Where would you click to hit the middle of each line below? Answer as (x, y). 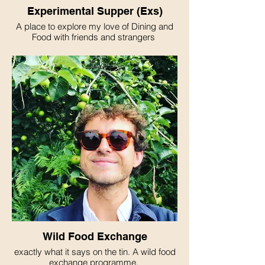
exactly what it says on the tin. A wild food (95, 252)
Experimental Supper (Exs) (95, 11)
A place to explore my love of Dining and (95, 26)
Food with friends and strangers (95, 37)
